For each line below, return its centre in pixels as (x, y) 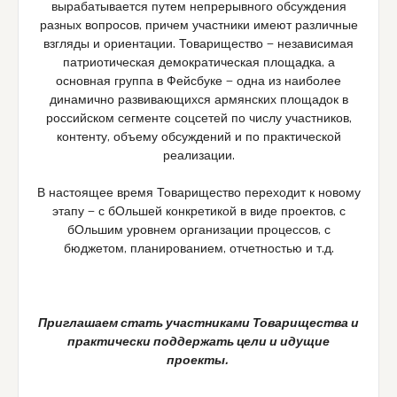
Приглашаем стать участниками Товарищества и (198, 324)
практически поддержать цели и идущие (198, 343)
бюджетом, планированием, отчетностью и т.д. (198, 249)
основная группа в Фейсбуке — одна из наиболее (198, 82)
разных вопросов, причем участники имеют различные (198, 26)
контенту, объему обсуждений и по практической (198, 138)
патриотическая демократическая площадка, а (198, 63)
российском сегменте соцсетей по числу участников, (198, 119)
